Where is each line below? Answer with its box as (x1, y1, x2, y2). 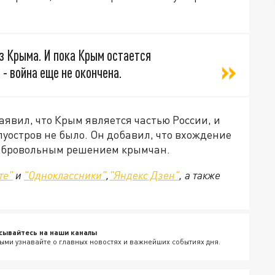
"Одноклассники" (24, 168, 106, 182)
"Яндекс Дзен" (109, 168, 179, 182)
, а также (179, 168, 220, 182)
